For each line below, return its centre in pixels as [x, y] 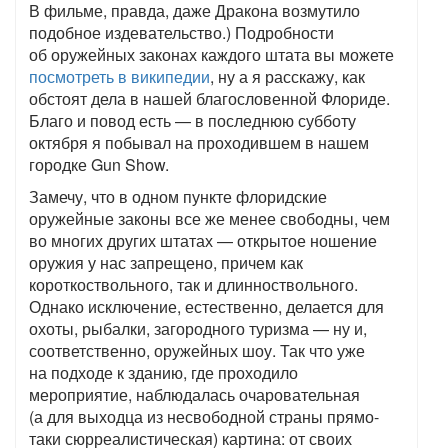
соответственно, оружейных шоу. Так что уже [197, 351]
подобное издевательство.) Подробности [181, 33]
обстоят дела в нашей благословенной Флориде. [209, 99]
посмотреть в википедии [119, 77]
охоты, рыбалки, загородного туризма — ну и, [198, 329]
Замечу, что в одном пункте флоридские [178, 197]
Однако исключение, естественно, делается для [206, 307]
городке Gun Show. [99, 165]
